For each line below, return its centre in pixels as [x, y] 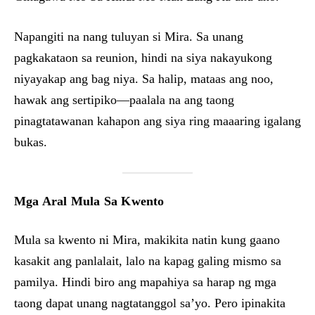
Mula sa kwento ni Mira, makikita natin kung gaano [147, 240]
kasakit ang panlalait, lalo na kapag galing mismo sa [148, 261]
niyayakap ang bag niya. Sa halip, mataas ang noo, [144, 79]
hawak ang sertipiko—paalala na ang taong [124, 100]
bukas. [31, 142]
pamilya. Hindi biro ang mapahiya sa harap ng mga [145, 282]
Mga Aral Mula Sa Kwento [89, 201]
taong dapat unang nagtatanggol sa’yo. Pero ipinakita [150, 303]
